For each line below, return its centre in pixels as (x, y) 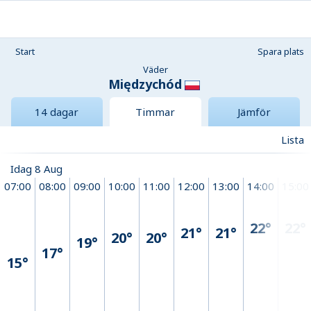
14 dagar (57, 112)
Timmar (155, 112)
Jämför (254, 112)
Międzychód (145, 84)
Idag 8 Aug (36, 169)
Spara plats (281, 51)
